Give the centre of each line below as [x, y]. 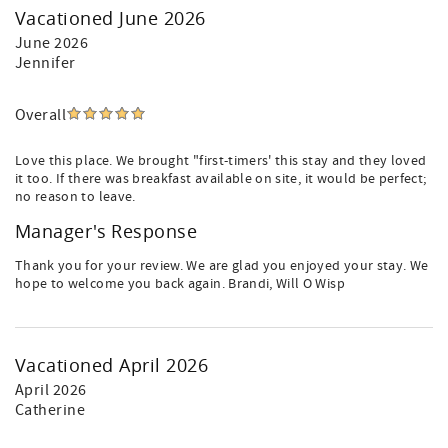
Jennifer [45, 63]
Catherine [50, 410]
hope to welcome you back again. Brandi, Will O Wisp [180, 284]
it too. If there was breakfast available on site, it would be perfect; [221, 179]
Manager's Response [106, 231]
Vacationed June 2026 [110, 18]
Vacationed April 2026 [112, 365]
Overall [41, 115]
